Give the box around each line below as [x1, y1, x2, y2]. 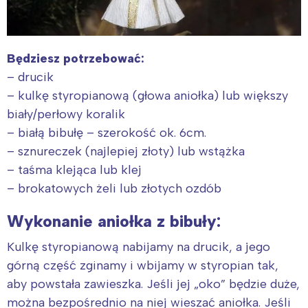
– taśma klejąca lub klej [7, 162, 142, 177]
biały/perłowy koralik [7, 106, 125, 122]
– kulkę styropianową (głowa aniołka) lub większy [7, 87, 288, 103]
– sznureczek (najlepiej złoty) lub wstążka [7, 143, 245, 159]
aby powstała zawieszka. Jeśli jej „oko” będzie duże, [7, 276, 300, 291]
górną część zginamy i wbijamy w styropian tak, [7, 257, 278, 273]
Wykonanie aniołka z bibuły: [7, 210, 221, 231]
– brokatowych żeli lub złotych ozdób [7, 180, 221, 196]
